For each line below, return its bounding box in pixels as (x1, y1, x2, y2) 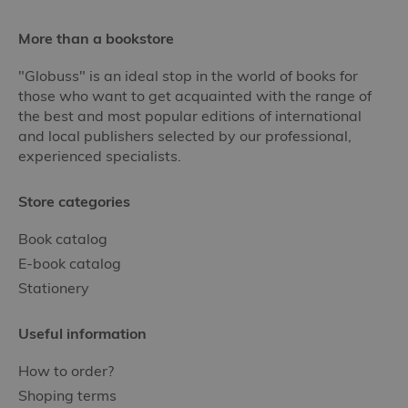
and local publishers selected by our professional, (18, 127, 352, 145)
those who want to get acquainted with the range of (18, 87, 372, 105)
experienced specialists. (18, 147, 181, 165)
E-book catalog (18, 254, 121, 272)
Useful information (18, 324, 147, 342)
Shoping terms (18, 386, 117, 404)
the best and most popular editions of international (18, 107, 362, 125)
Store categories (18, 192, 130, 210)
